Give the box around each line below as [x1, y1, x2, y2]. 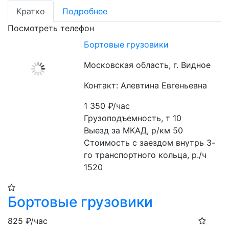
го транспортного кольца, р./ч [84, 150, 207, 160]
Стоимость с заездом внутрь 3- [84, 138, 216, 148]
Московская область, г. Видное [84, 60, 211, 70]
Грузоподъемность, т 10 [84, 113, 182, 123]
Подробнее [62, 6, 107, 16]
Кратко [16, 6, 45, 16]
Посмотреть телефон [8, 23, 94, 33]
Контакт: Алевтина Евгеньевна [84, 80, 208, 90]
